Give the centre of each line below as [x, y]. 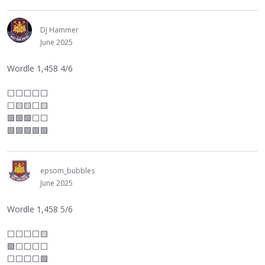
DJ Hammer [59, 30]
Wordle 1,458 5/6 [40, 209]
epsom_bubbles [67, 171]
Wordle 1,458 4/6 [40, 68]
